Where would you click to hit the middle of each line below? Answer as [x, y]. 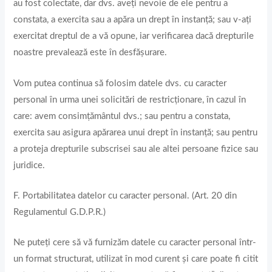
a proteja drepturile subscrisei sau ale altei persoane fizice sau [136, 149]
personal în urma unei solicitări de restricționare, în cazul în [130, 100]
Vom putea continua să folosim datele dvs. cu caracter [120, 83]
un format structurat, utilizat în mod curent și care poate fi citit [136, 259]
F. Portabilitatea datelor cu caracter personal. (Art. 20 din [125, 196]
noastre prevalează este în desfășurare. [90, 53]
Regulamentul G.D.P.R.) [60, 212]
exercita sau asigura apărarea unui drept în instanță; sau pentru [136, 132]
